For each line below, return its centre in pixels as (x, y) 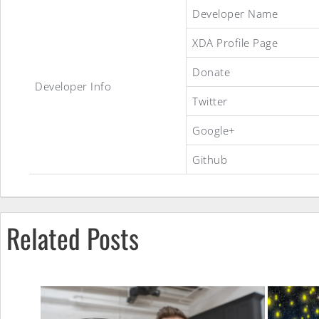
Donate (211, 72)
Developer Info (73, 86)
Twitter (210, 101)
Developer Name (235, 14)
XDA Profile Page (235, 43)
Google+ (214, 130)
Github (210, 159)
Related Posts (73, 237)
